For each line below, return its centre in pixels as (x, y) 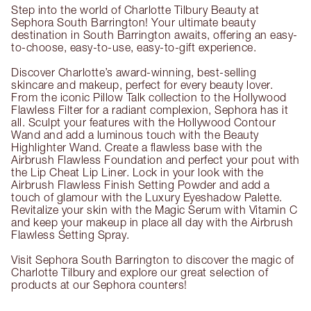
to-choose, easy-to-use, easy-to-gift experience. (134, 48)
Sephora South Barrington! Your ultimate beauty (133, 23)
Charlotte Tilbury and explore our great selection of (140, 272)
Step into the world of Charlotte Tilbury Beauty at (135, 10)
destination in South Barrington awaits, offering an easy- (154, 35)
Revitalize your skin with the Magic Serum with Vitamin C (154, 210)
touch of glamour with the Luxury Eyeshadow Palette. (147, 197)
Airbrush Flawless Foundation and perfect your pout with (155, 160)
